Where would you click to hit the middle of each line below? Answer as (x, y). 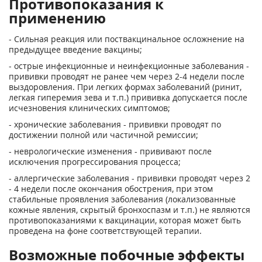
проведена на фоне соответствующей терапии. (105, 231)
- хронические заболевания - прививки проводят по (115, 124)
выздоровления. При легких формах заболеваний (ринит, (125, 87)
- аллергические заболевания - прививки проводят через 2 (130, 178)
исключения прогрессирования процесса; (95, 162)
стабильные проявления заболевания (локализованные (122, 199)
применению (57, 18)
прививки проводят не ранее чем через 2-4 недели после (127, 76)
